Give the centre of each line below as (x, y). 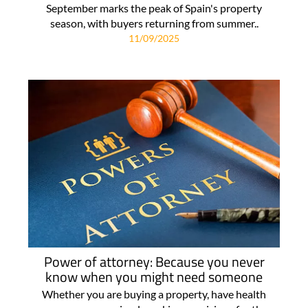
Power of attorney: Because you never (154, 262)
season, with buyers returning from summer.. (154, 23)
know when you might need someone (154, 277)
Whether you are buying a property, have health (154, 294)
